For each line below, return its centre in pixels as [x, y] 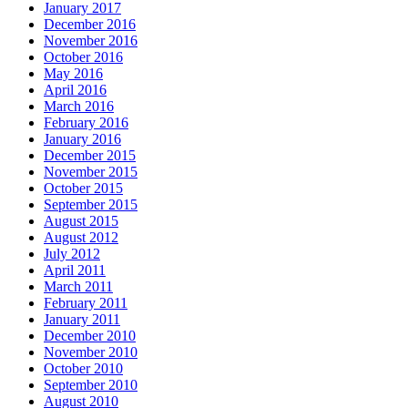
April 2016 [75, 90]
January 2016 [82, 139]
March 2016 [79, 107]
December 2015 [90, 156]
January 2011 [82, 320]
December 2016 [90, 25]
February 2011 [86, 303]
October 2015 [83, 189]
